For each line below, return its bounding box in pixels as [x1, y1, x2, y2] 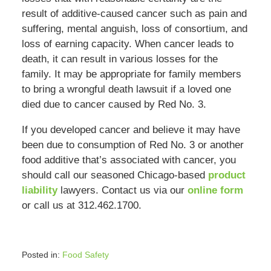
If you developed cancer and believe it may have [21, 124, 240, 136]
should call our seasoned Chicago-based [21, 169, 208, 181]
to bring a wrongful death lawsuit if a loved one [21, 83, 231, 96]
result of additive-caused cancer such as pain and [21, 8, 247, 20]
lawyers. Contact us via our [57, 184, 188, 197]
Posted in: [21, 250, 60, 260]
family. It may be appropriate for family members [21, 68, 241, 80]
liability [21, 184, 57, 197]
